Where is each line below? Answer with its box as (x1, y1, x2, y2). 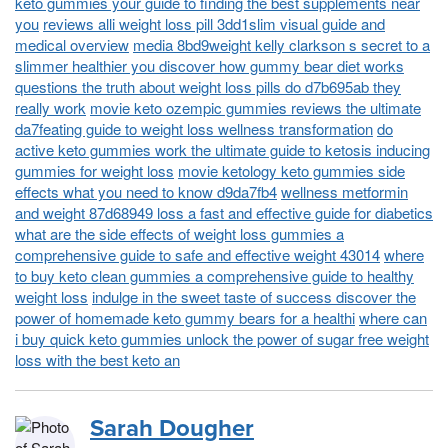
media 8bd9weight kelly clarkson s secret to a (133, 33, 430, 55)
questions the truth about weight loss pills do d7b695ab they (15, 75, 401, 97)
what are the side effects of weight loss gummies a (15, 222, 344, 244)
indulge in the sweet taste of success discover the (92, 285, 416, 307)
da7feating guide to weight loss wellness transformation (15, 117, 373, 139)
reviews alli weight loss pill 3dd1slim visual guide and (43, 12, 385, 34)
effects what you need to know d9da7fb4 (15, 180, 277, 202)
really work (15, 96, 86, 118)
